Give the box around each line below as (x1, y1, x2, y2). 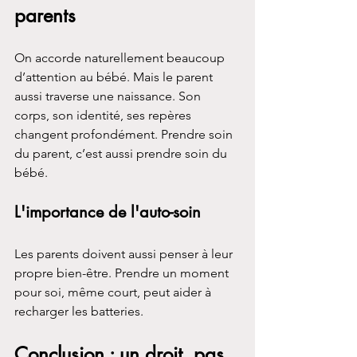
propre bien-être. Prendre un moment (14, 265, 232, 280)
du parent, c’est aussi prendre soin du (14, 145, 230, 161)
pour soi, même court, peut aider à (14, 284, 214, 300)
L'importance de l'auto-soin (14, 201, 201, 222)
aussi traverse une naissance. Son (14, 88, 204, 104)
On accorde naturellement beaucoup (14, 49, 228, 65)
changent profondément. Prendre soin (14, 126, 236, 142)
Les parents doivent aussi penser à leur (14, 245, 236, 261)
